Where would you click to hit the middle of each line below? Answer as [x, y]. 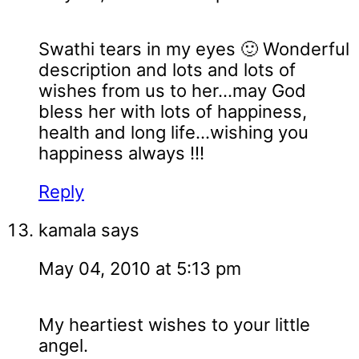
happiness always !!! [121, 153]
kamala [67, 230]
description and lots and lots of [167, 70]
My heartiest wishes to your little [174, 325]
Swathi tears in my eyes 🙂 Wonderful [194, 49]
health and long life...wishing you [173, 133]
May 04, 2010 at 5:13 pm [140, 269]
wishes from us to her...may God [172, 91]
